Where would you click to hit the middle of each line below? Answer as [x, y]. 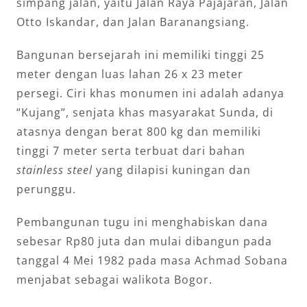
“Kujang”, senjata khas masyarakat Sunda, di [145, 112]
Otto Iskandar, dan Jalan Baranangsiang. [133, 22]
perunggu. [46, 189]
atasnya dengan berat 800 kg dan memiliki [139, 131]
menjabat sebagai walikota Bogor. [114, 279]
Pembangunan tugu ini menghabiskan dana [142, 222]
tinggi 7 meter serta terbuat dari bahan [131, 150]
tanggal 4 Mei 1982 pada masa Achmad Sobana [152, 260]
